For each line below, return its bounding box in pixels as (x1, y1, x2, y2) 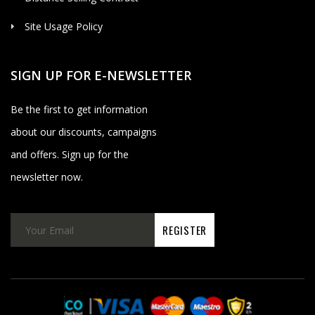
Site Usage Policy (25, 20, 103, 34)
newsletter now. (11, 170, 83, 184)
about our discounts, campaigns (11, 125, 157, 139)
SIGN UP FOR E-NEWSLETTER (11, 67, 191, 84)
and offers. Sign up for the (11, 148, 129, 162)
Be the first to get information (11, 103, 148, 117)
